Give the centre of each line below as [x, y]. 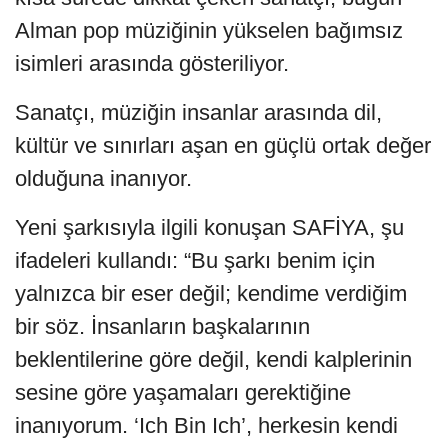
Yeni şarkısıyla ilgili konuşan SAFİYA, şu [209, 227]
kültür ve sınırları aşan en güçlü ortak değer [223, 145]
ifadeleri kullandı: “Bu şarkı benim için [195, 260]
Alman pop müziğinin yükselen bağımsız [209, 30]
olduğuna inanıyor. [103, 178]
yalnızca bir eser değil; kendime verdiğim [211, 293]
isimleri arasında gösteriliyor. [152, 63]
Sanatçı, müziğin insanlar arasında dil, [198, 112]
